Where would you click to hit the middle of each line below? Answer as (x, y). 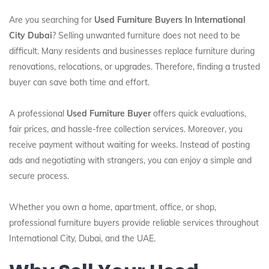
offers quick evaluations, (198, 113)
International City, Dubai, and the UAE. (82, 238)
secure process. (39, 176)
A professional (38, 113)
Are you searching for (52, 20)
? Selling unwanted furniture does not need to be (146, 35)
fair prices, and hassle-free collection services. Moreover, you (126, 129)
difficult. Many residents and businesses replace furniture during (132, 51)
